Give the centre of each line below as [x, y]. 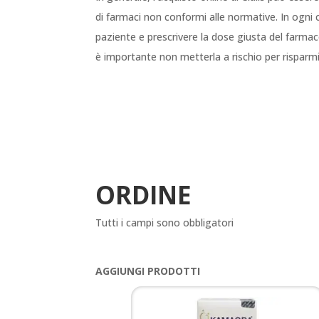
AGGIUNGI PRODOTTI [148, 271]
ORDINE [144, 194]
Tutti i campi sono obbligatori [165, 222]
